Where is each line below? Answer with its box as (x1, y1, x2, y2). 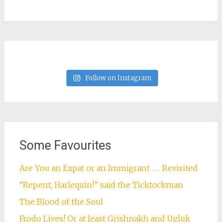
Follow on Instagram (85, 73, 151, 82)
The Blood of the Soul (19, 196, 103, 207)
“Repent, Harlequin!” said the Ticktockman (19, 179, 188, 190)
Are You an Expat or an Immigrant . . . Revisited (19, 163, 198, 173)
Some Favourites (19, 138, 111, 153)
